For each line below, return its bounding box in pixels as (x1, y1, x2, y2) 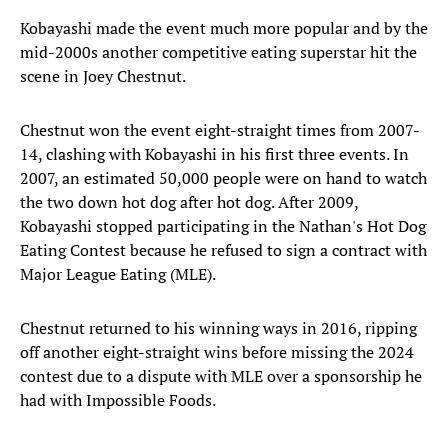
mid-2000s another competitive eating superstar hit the (20, 41, 417, 64)
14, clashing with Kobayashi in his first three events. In (20, 143, 409, 166)
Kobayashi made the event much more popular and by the (20, 17, 428, 40)
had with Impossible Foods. (20, 389, 216, 412)
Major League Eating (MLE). (20, 263, 216, 286)
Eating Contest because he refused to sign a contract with (20, 239, 427, 262)
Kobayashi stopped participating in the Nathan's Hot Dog (20, 215, 426, 238)
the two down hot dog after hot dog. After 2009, (20, 191, 358, 214)
